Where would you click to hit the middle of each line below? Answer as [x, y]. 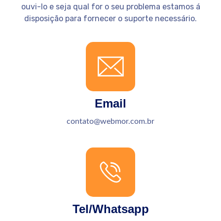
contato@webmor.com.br [110, 121]
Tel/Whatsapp [110, 209]
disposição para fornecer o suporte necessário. [110, 19]
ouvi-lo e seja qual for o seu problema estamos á [110, 7]
